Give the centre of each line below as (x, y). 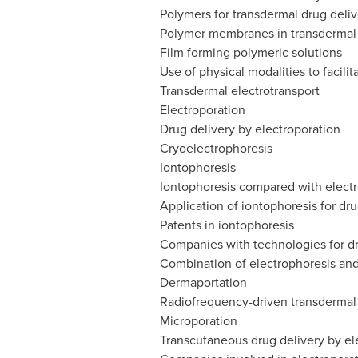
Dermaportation (203, 282)
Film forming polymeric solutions (251, 52)
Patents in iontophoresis (227, 225)
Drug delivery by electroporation (250, 129)
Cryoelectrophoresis (216, 148)
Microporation (198, 321)
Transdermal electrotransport (239, 91)
